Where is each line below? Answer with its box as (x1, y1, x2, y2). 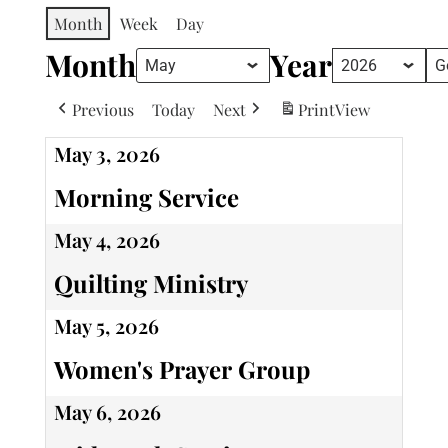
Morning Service (53, 181, 239, 214)
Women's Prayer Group (53, 353, 310, 386)
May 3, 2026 (53, 140, 160, 168)
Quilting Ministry (53, 267, 248, 300)
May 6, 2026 (53, 398, 161, 426)
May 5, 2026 (53, 312, 159, 340)
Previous (71, 98, 134, 120)
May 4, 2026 (53, 226, 160, 254)
